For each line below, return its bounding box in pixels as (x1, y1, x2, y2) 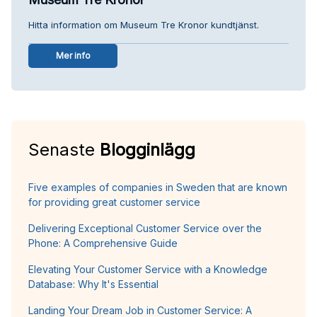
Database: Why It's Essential (28, 277, 158, 290)
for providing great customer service (28, 195, 200, 208)
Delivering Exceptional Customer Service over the (28, 221, 262, 234)
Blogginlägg (100, 139, 195, 160)
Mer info (55, 50, 91, 61)
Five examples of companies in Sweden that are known (28, 180, 287, 193)
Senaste (28, 139, 100, 160)
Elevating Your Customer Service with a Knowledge (28, 263, 267, 275)
